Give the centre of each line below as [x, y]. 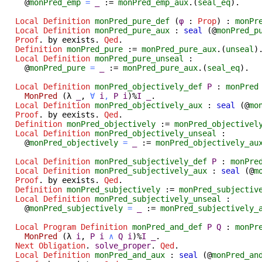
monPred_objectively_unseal [156, 133]
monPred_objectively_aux [149, 105]
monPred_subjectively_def [151, 161]
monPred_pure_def [132, 21]
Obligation [62, 245]
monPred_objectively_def [149, 86]
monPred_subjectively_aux [151, 170]
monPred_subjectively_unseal [158, 199]
